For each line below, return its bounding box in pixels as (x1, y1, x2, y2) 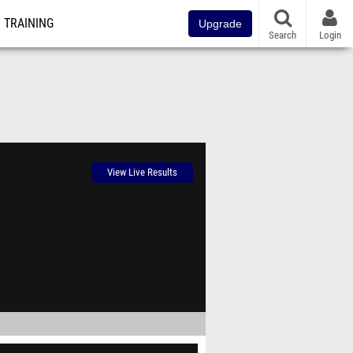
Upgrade (199, 17, 242, 30)
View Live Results (107, 166, 177, 178)
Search (269, 28, 296, 41)
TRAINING (4, 17, 54, 31)
